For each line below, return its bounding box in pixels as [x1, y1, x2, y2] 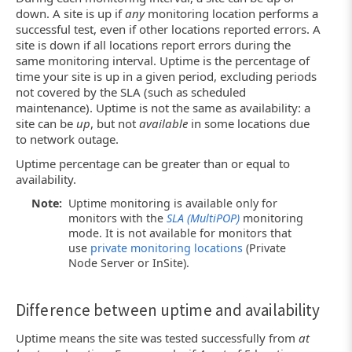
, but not [90, 115, 139, 131]
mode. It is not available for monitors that [68, 225, 292, 241]
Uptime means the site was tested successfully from [16, 330, 299, 346]
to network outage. [16, 130, 119, 147]
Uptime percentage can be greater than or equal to [16, 155, 290, 171]
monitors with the [68, 211, 167, 226]
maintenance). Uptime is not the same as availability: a [16, 99, 310, 115]
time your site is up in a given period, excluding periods [16, 68, 317, 84]
